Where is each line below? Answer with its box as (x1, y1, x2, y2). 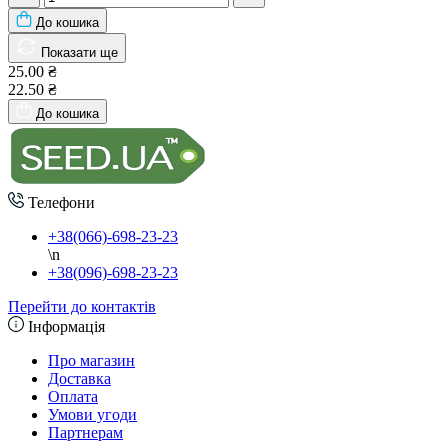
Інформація (24, 318, 105, 336)
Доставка (48, 370, 111, 388)
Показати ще (41, 45, 118, 61)
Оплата (48, 388, 98, 406)
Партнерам (48, 424, 123, 442)
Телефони (24, 194, 95, 212)
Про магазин (48, 352, 135, 370)
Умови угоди (48, 406, 137, 424)
